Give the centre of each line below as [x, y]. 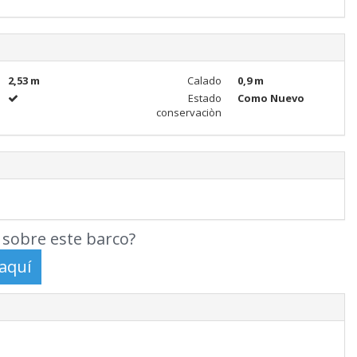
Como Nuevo [271, 98]
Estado [204, 98]
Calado [204, 80]
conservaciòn [188, 112]
